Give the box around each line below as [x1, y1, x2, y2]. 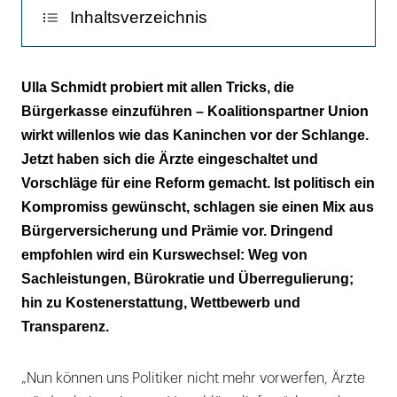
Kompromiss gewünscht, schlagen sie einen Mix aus [21, 199, 374, 215]
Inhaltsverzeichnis [70, 8, 207, 27]
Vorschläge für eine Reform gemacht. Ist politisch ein [21, 175, 375, 191]
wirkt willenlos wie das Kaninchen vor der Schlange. [21, 128, 369, 144]
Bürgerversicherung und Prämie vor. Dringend [21, 223, 333, 239]
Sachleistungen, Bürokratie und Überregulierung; [21, 271, 354, 287]
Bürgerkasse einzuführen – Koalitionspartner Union [21, 104, 369, 120]
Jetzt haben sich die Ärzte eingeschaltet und [21, 152, 318, 167]
